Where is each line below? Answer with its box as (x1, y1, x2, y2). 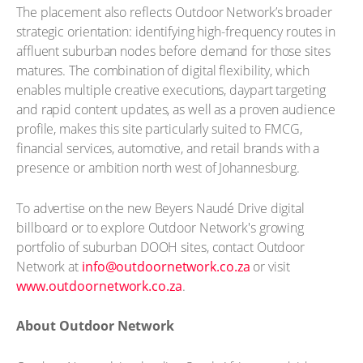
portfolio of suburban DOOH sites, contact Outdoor (16, 237, 305, 256)
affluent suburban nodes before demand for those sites (16, 42, 331, 60)
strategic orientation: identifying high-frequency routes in (16, 23, 336, 41)
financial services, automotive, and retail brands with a (16, 139, 320, 157)
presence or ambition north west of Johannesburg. (16, 159, 301, 177)
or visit (250, 257, 290, 275)
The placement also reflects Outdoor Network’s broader (16, 3, 332, 21)
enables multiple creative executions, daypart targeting (16, 81, 326, 99)
